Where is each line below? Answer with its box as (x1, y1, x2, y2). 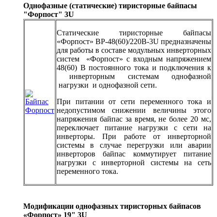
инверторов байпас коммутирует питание (57, 150, 211, 158)
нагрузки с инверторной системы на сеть (57, 158, 211, 167)
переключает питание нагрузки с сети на (57, 124, 211, 132)
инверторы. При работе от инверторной (57, 132, 211, 141)
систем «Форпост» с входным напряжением (57, 55, 211, 63)
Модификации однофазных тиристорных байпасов (23, 202, 201, 211)
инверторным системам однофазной (57, 72, 211, 81)
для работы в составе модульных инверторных (57, 46, 211, 55)
